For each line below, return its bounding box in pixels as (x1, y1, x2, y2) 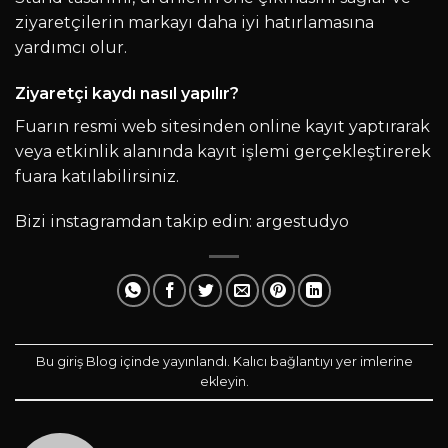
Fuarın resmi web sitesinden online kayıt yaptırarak (15, 116, 430, 136)
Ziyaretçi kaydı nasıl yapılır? (15, 83, 239, 103)
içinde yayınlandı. (116, 353, 233, 369)
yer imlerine (332, 353, 413, 369)
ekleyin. (199, 373, 249, 389)
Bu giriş (35, 353, 86, 369)
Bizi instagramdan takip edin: (15, 212, 256, 232)
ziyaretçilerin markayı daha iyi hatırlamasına (15, 12, 374, 32)
